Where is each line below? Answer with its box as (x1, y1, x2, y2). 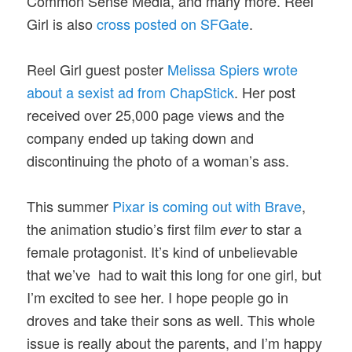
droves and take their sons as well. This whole (27, 310, 316, 331)
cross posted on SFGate (97, 13, 250, 34)
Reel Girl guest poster (27, 59, 168, 80)
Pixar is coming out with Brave (112, 196, 302, 217)
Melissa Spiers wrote (167, 59, 299, 80)
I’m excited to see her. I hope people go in (27, 287, 289, 308)
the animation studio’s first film (27, 218, 217, 240)
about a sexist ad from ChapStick (27, 82, 235, 103)
